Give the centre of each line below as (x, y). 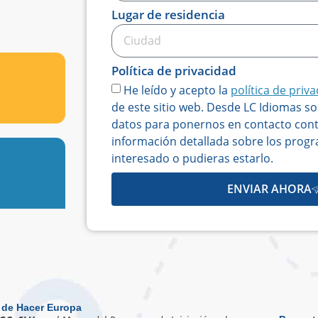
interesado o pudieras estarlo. (192, 158)
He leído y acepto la (177, 90)
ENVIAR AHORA (269, 189)
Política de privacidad (174, 70)
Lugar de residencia (168, 14)
